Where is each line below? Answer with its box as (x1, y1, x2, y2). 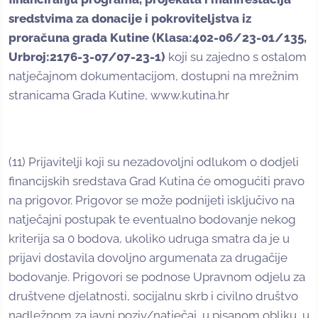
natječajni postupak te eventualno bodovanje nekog (9, 212, 296, 227)
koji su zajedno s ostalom (165, 50, 307, 65)
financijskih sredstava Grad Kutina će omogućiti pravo (9, 174, 305, 189)
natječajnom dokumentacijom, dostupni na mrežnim (9, 69, 299, 84)
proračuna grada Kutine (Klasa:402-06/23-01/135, (9, 31, 307, 45)
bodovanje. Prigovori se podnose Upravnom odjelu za (9, 270, 305, 285)
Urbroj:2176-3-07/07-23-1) (9, 50, 165, 65)
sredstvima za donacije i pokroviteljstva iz (9, 11, 251, 26)
